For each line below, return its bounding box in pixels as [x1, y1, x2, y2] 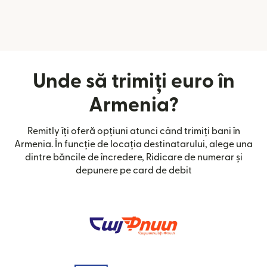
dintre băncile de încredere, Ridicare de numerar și [24, 152, 243, 162]
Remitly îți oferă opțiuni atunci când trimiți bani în [27, 126, 240, 136]
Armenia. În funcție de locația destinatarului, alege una [14, 139, 253, 149]
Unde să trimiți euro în [32, 71, 235, 91]
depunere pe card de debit [75, 165, 192, 175]
